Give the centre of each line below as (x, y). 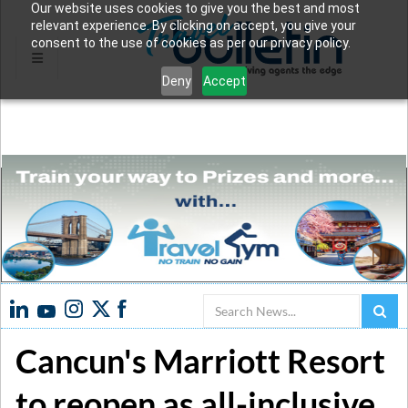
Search (221, 303)
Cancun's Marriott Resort (200, 360)
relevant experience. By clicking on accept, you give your (193, 25)
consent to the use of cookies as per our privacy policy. (190, 43)
